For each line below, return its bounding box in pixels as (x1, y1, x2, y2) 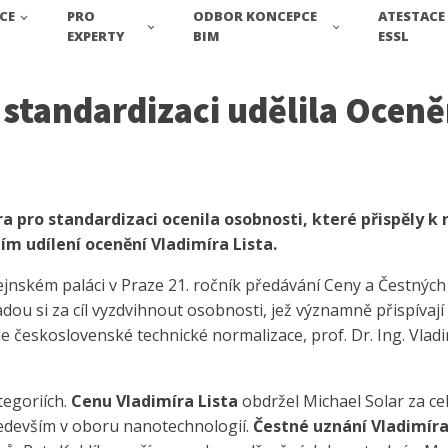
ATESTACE (378, 7, 446, 26)
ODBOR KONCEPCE (193, 7, 318, 26)
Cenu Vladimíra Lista (71, 390, 238, 413)
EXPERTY (66, 27, 125, 46)
